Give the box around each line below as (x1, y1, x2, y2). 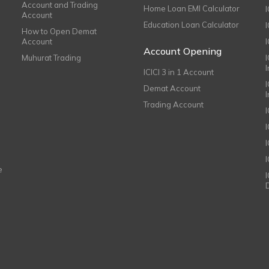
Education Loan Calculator (143, 20, 239, 30)
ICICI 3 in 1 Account (143, 67, 214, 77)
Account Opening (143, 45, 222, 58)
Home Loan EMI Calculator (143, 4, 240, 14)
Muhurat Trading (21, 53, 81, 63)
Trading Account (143, 100, 204, 110)
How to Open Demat (21, 26, 97, 37)
